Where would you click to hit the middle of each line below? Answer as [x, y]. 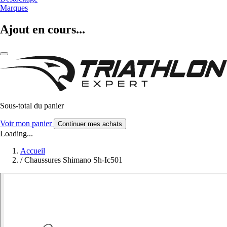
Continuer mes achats [90, 124]
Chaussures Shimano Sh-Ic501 [73, 160]
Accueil [33, 150]
